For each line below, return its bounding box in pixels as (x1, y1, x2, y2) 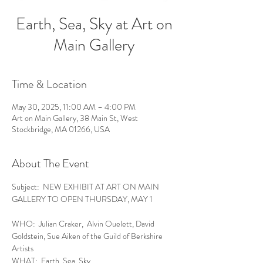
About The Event (12, 155, 89, 172)
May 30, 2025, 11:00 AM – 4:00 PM (12, 101, 136, 113)
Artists (12, 242, 33, 254)
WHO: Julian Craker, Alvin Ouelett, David (12, 218, 156, 230)
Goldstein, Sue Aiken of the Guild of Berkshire (12, 230, 164, 242)
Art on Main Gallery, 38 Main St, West (12, 112, 138, 124)
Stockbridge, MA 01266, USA (12, 123, 110, 135)
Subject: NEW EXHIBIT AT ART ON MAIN (12, 181, 161, 193)
